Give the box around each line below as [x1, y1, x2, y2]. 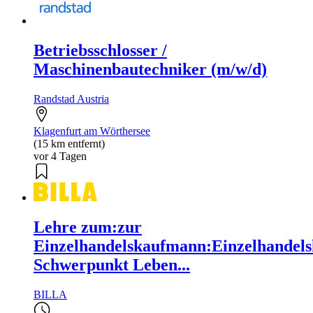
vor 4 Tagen [34, 150, 87, 162]
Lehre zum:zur [34, 218, 142, 237]
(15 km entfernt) [34, 137, 105, 150]
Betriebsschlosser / [34, 41, 167, 59]
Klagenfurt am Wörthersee [34, 124, 150, 137]
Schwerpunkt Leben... [34, 256, 190, 275]
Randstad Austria [34, 92, 109, 105]
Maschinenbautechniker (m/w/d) [34, 59, 267, 78]
